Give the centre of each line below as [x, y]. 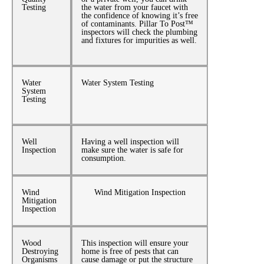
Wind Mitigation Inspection [140, 193]
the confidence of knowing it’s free [140, 16]
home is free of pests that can [130, 252]
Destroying [40, 252]
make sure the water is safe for [133, 150]
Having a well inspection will [131, 142]
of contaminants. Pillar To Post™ [138, 24]
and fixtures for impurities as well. [139, 41]
